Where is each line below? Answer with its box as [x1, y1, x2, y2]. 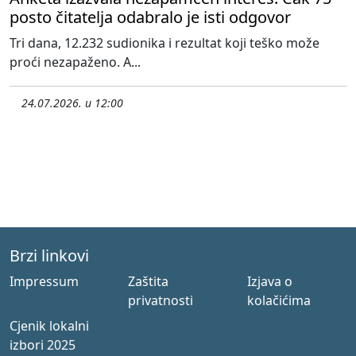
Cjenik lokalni [10, 316, 89, 335]
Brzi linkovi [10, 244, 89, 266]
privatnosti [128, 291, 194, 309]
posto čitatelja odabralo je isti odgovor [10, 6, 291, 28]
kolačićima [246, 291, 311, 309]
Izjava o [246, 272, 292, 290]
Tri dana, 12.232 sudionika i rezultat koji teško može [10, 33, 319, 52]
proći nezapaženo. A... [10, 52, 141, 71]
